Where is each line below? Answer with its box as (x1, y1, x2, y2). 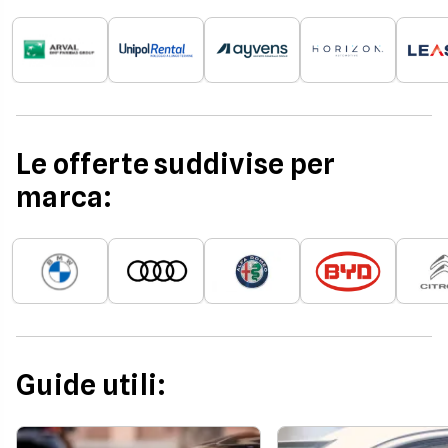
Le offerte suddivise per (16, 147, 336, 181)
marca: (16, 180, 113, 214)
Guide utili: (16, 368, 167, 402)
